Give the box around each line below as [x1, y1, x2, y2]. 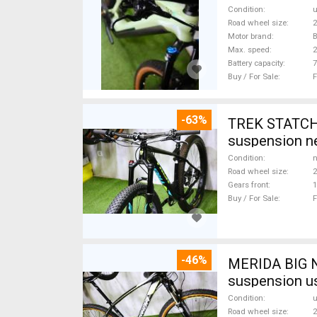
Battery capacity [228, 58, 283, 68]
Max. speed [228, 45, 270, 54]
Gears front [228, 180, 268, 190]
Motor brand [228, 31, 272, 41]
